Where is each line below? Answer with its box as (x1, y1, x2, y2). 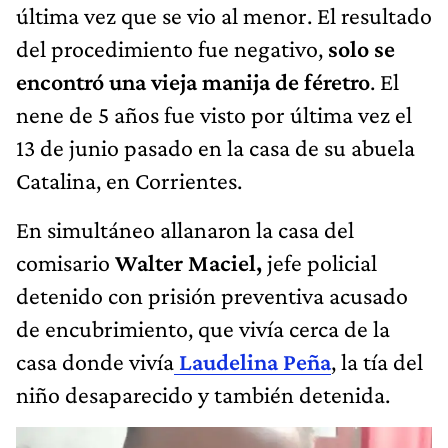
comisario (16, 248, 115, 276)
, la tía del (331, 347, 423, 375)
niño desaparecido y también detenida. (16, 380, 390, 408)
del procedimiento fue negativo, (16, 34, 328, 62)
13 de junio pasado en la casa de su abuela (16, 133, 415, 161)
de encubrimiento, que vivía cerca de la (16, 314, 390, 342)
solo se (328, 34, 395, 62)
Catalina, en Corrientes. (16, 166, 242, 194)
